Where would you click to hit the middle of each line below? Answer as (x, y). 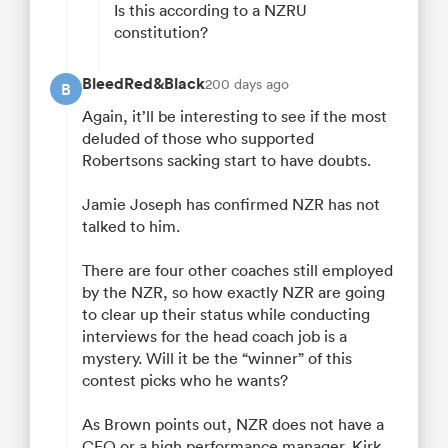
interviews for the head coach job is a (214, 336)
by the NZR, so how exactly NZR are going (233, 292)
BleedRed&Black (143, 84)
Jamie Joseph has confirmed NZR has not (231, 204)
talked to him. (131, 226)
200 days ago (247, 84)
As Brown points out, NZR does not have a (233, 424)
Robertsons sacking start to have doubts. (226, 160)
